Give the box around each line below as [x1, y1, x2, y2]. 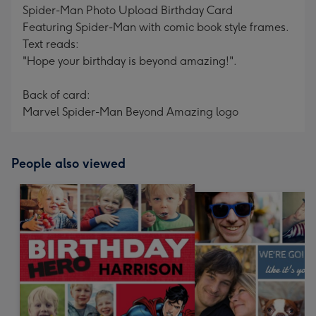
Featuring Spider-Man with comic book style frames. [23, 20, 289, 34]
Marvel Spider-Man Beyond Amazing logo [23, 105, 238, 119]
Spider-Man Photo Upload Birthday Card [23, 4, 233, 17]
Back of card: [23, 88, 90, 102]
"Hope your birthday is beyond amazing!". [23, 54, 237, 68]
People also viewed [11, 156, 126, 171]
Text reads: [23, 37, 79, 51]
